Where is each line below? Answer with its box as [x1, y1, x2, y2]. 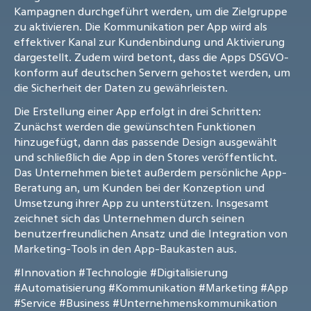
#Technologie [78, 264, 147, 280]
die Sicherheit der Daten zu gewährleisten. [14, 80, 228, 96]
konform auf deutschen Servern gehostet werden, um [14, 65, 290, 81]
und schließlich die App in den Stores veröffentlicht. [14, 149, 277, 165]
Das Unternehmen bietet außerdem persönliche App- [14, 165, 287, 180]
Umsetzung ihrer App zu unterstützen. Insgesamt [14, 195, 269, 211]
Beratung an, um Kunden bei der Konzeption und [14, 180, 264, 196]
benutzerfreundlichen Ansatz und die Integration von [14, 226, 287, 242]
